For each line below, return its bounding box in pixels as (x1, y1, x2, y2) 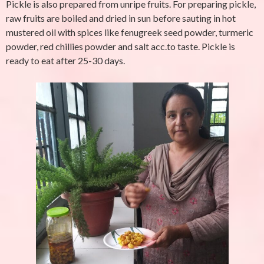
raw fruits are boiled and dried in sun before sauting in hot (6, 12, 236, 24)
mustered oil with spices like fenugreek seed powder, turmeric (6, 27, 253, 38)
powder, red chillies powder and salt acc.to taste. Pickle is (6, 41, 235, 52)
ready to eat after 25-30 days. (6, 55, 125, 66)
